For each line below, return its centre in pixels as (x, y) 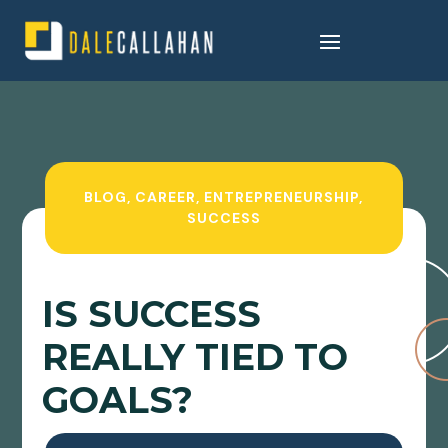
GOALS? (118, 400)
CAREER (166, 197)
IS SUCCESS (152, 314)
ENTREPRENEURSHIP (282, 197)
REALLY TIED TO (195, 357)
